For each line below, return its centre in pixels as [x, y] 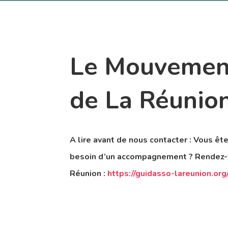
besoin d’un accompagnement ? [131, 157]
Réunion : [88, 174]
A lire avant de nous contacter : [131, 140]
